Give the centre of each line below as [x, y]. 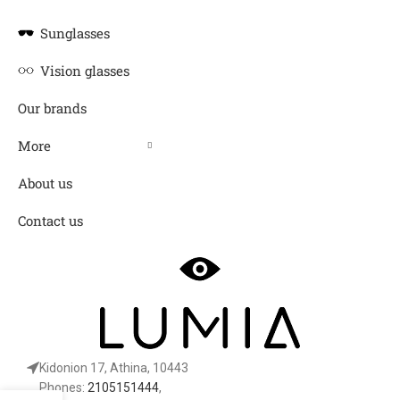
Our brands [52, 108]
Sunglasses [75, 33]
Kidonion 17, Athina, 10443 [114, 368]
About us [45, 183]
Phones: [63, 387]
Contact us [50, 220]
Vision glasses [85, 70]
